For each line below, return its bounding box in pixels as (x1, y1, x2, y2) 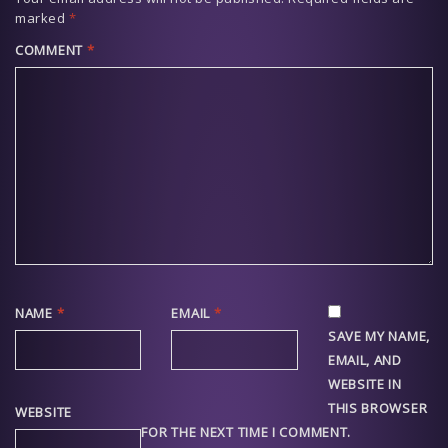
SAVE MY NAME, (327, 326, 430, 345)
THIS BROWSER (327, 398, 428, 417)
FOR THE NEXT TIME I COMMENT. (141, 422, 352, 441)
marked (15, 8, 69, 27)
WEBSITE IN (327, 374, 402, 393)
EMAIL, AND (327, 350, 402, 369)
